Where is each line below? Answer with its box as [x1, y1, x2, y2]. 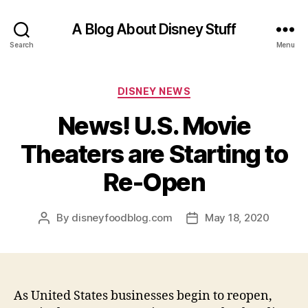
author [43, 226, 76, 240]
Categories [153, 81, 214, 96]
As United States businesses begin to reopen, [14, 287, 272, 304]
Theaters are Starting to [20, 138, 288, 169]
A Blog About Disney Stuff [71, 20, 236, 38]
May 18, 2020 [204, 210, 269, 224]
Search [10, 40, 34, 49]
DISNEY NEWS [117, 85, 191, 97]
